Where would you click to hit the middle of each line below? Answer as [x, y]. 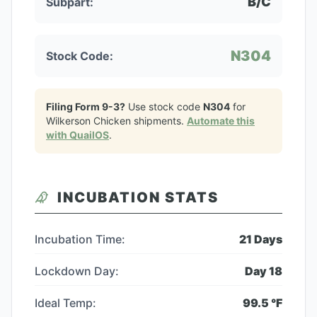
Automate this [221, 121]
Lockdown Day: [77, 271]
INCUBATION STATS [138, 197]
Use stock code [164, 106]
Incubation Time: [80, 239]
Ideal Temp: [65, 303]
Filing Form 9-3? [86, 106]
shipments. [159, 121]
